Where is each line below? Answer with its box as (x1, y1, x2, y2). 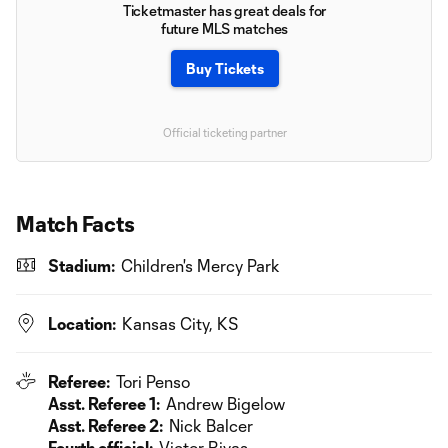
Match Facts (16, 210, 135, 236)
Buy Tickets (185, 59, 264, 77)
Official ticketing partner (162, 125, 287, 139)
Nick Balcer (169, 415, 253, 435)
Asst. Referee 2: (48, 415, 163, 435)
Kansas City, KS (122, 313, 238, 333)
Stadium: (48, 255, 115, 275)
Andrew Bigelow (166, 393, 285, 413)
